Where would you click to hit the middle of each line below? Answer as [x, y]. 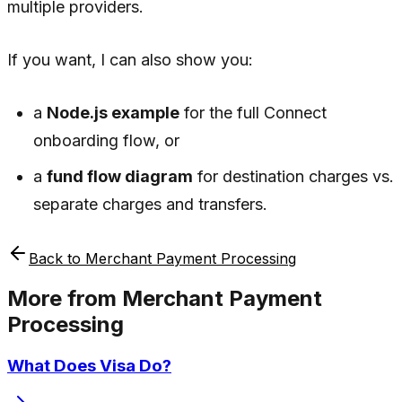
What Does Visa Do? [89, 365]
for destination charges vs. [294, 176]
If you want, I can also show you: [130, 59]
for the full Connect [253, 112]
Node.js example [114, 112]
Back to [57, 258]
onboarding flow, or [107, 140]
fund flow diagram [120, 176]
